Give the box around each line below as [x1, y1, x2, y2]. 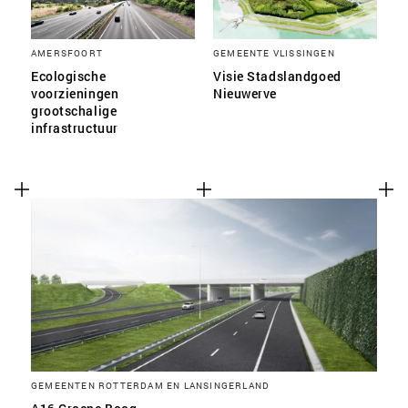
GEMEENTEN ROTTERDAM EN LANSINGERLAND [31, 379, 270, 392]
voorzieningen [31, 85, 119, 102]
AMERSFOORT [31, 46, 103, 59]
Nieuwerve [213, 85, 278, 102]
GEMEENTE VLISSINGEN [213, 46, 335, 59]
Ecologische [31, 67, 107, 85]
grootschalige [31, 102, 117, 119]
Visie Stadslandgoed [213, 67, 342, 85]
